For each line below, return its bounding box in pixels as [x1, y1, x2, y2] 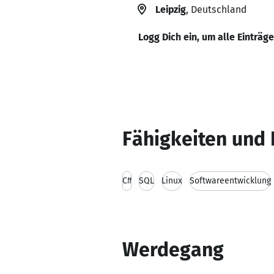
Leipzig [155, 4, 186, 15]
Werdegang [122, 238, 224, 261]
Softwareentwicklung [190, 176, 271, 186]
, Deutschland [186, 4, 246, 15]
